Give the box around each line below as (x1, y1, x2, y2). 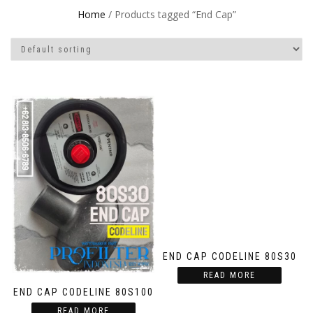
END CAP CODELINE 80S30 (162, 251, 297, 263)
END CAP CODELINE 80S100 (13, 286, 154, 298)
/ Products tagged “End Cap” (105, 8, 236, 21)
